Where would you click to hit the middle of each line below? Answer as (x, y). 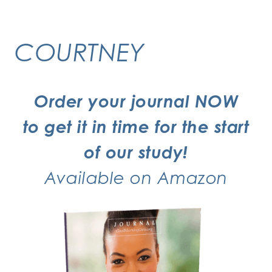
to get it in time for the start (136, 126)
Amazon (192, 177)
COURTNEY (80, 52)
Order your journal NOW (136, 101)
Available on (101, 177)
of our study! (136, 152)
